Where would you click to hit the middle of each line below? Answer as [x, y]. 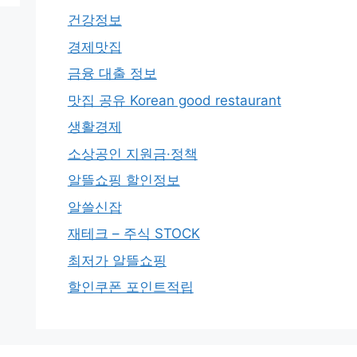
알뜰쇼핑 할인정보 [124, 180]
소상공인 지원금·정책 [132, 153]
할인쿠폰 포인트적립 [130, 287]
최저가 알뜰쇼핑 [117, 260]
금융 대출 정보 [112, 73]
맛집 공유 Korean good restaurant [174, 100]
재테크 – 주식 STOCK [133, 233]
